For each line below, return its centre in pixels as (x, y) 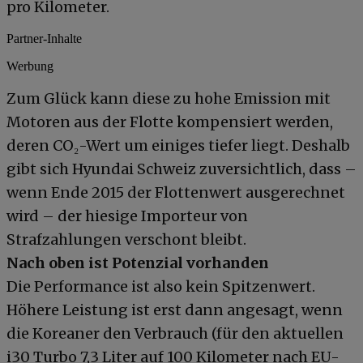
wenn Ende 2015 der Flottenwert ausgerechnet (176, 193)
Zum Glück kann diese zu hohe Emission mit (169, 99)
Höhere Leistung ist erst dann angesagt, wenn (175, 310)
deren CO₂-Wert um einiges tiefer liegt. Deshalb (178, 146)
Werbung (30, 66)
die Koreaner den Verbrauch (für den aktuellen (175, 334)
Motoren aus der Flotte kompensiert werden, (170, 122)
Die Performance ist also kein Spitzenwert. (161, 287)
